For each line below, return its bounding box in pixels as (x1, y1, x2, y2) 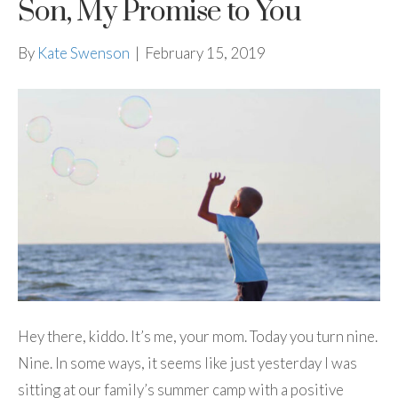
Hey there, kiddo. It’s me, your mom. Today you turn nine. (18, 327, 378, 346)
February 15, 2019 (145, 43, 266, 62)
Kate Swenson (37, 43, 130, 62)
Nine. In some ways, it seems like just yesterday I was (18, 354, 357, 373)
